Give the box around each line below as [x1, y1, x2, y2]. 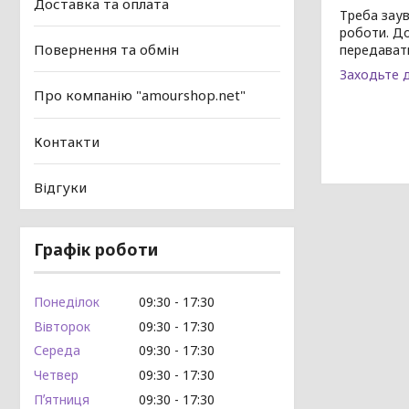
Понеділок [34, 292, 100, 310]
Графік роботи [34, 238, 158, 260]
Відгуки [34, 178, 87, 196]
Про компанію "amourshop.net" [34, 86, 246, 105]
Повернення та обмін [34, 40, 179, 59]
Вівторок [34, 317, 90, 335]
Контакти [34, 131, 100, 151]
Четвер [34, 366, 79, 383]
